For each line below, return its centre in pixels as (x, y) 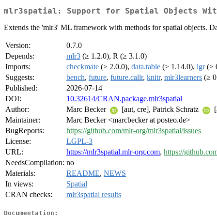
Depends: (20, 56)
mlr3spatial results (94, 195)
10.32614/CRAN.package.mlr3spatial (124, 99)
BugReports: (25, 131)
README (83, 173)
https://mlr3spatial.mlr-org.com (113, 152)
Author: (17, 109)
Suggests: (20, 77)
